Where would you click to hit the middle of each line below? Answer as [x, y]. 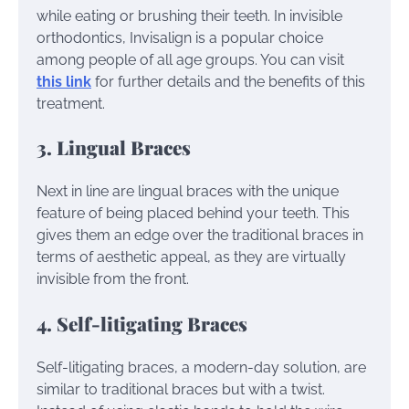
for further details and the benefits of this [228, 81]
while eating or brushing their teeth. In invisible [189, 16]
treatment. [71, 103]
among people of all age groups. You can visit [190, 59]
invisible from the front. [113, 279]
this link [64, 81]
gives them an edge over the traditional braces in [200, 236]
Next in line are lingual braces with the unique [188, 192]
